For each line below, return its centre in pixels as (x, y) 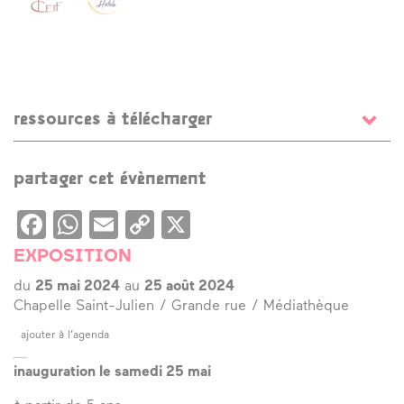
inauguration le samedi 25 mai (112, 372)
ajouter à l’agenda (65, 335)
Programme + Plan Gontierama (116, 151)
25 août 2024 (189, 286)
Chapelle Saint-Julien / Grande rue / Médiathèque (181, 306)
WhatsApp (149, 224)
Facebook (110, 224)
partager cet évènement (110, 179)
